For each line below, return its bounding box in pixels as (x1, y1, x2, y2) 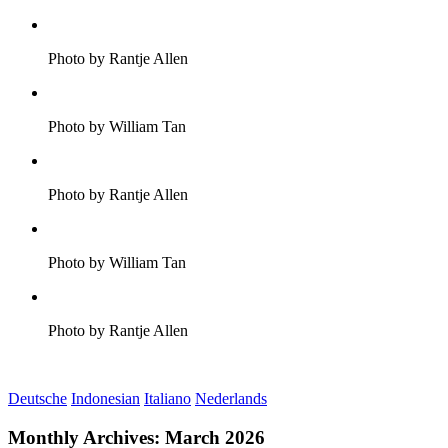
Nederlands (195, 390, 267, 407)
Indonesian (71, 390, 140, 407)
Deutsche (8, 390, 67, 407)
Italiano (144, 390, 191, 407)
